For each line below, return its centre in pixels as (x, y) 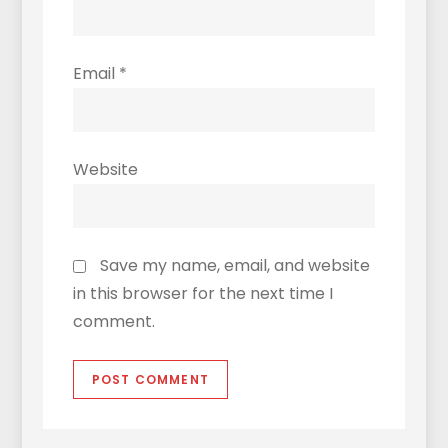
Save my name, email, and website (234, 265)
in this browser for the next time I (202, 293)
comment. (113, 321)
